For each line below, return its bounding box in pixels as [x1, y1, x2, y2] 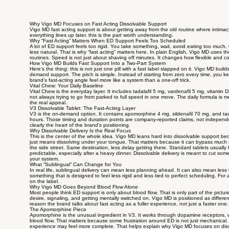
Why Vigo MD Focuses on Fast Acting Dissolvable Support [30, 21, 167, 27]
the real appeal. [30, 100, 67, 105]
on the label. [30, 178, 59, 184]
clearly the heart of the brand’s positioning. [30, 122, 130, 128]
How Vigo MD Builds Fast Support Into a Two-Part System [30, 60, 166, 66]
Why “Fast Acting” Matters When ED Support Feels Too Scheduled [30, 38, 186, 43]
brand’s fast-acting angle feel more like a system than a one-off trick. [30, 77, 191, 83]
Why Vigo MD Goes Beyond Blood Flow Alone [30, 184, 138, 190]
